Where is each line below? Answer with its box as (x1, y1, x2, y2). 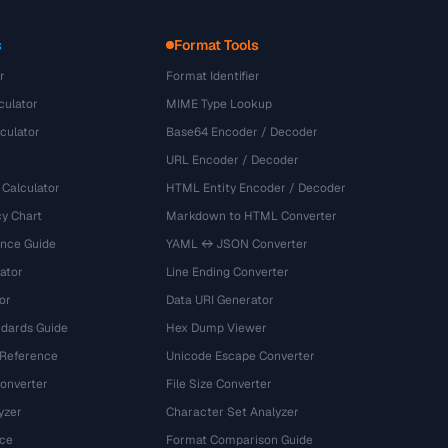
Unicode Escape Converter (166, 348, 316, 364)
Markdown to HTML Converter (166, 208, 338, 224)
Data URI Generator (166, 292, 275, 308)
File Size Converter (166, 376, 273, 392)
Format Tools (174, 36, 260, 54)
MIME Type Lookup (166, 96, 273, 112)
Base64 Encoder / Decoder (166, 124, 319, 140)
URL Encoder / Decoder (166, 152, 300, 168)
